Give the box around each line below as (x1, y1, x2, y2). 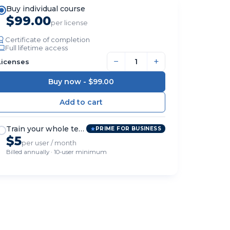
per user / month (21, 138, 76, 147)
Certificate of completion (5, 35, 90, 44)
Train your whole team (6, 124, 90, 133)
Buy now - (48, 76, 88, 86)
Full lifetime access (5, 43, 68, 52)
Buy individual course (6, 4, 85, 13)
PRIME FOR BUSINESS (95, 125, 161, 132)
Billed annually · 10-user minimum (6, 148, 107, 156)
